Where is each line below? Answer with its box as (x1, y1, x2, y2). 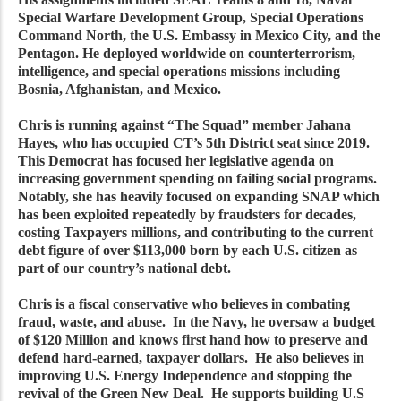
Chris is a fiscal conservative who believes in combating (18, 295, 350, 311)
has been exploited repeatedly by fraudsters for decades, (18, 206, 356, 222)
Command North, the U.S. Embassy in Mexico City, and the (18, 27, 380, 43)
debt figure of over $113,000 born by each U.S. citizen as (18, 242, 357, 258)
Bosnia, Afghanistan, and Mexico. (18, 81, 221, 97)
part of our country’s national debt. (18, 260, 231, 276)
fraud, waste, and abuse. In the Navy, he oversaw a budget (18, 313, 375, 329)
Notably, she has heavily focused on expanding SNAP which (18, 188, 380, 204)
